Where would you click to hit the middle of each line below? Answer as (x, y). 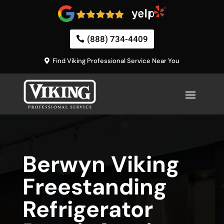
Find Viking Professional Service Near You (116, 61)
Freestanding (94, 187)
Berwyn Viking (101, 164)
